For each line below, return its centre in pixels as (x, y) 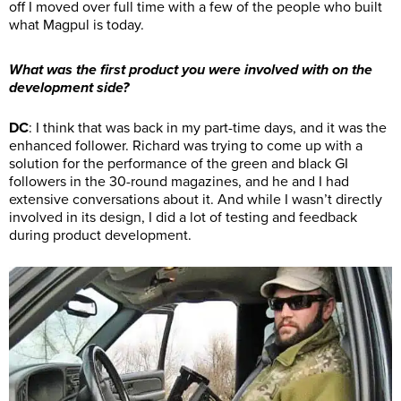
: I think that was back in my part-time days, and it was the (208, 128)
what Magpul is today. (77, 25)
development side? (69, 87)
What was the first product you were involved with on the (191, 69)
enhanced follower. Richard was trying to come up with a (186, 145)
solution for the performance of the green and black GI (179, 163)
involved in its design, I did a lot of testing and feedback (183, 217)
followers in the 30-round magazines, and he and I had (179, 181)
